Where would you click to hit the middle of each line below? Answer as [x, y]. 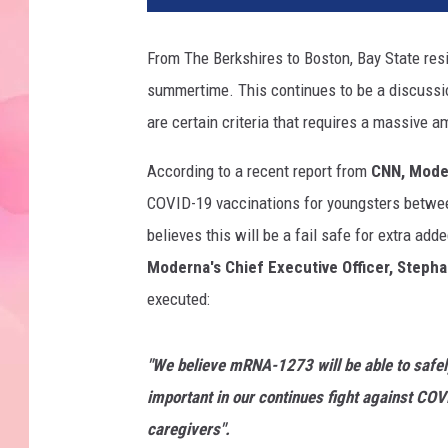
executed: [178, 299]
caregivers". [188, 429]
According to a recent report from [259, 171]
